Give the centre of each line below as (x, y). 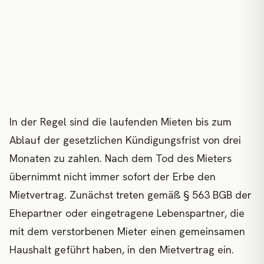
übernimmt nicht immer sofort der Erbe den (113, 177)
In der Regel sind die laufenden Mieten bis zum (121, 122)
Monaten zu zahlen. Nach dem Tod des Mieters (121, 159)
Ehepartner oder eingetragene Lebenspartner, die (127, 213)
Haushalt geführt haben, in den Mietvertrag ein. (122, 250)
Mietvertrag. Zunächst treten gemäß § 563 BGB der (131, 195)
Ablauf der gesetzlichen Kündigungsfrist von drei (125, 140)
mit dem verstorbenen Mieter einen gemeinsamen (127, 232)
